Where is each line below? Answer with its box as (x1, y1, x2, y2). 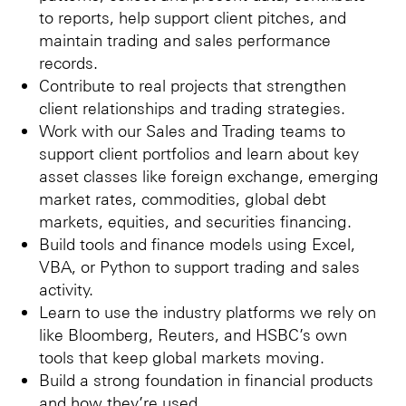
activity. (39, 277, 93, 299)
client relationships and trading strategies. (39, 96, 345, 118)
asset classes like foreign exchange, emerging (39, 164, 379, 186)
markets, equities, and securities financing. (39, 209, 352, 231)
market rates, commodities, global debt (39, 187, 326, 208)
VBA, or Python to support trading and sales (39, 255, 360, 276)
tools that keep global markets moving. (39, 345, 324, 367)
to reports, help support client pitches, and (39, 5, 346, 27)
